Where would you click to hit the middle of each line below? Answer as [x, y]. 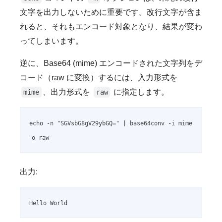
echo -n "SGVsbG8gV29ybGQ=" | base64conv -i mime [111, 124]
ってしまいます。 [52, 41]
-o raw [39, 138]
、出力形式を [68, 92]
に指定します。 [140, 92]
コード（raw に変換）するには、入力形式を [99, 78]
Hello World [49, 203]
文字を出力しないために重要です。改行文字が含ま [111, 12]
